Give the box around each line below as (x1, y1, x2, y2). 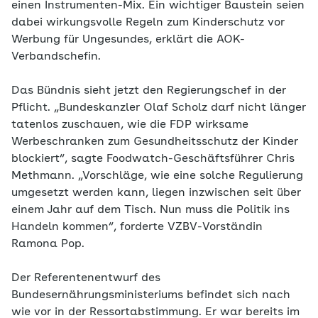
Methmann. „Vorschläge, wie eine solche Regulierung (11, 170, 303, 182)
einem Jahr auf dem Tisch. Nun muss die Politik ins (11, 204, 290, 216)
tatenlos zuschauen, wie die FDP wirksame (11, 119, 248, 131)
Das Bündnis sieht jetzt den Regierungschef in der (11, 85, 286, 97)
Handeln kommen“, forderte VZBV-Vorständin (11, 221, 263, 233)
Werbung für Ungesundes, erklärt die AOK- (11, 34, 245, 45)
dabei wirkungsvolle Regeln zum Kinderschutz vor (11, 17, 285, 28)
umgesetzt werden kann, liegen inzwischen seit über (11, 187, 301, 199)
